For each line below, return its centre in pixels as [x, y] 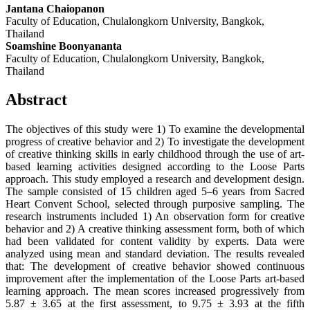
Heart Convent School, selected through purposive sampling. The [155, 204]
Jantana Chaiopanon [55, 8]
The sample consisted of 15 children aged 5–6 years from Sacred [155, 192]
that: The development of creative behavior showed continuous [155, 266]
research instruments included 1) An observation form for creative [155, 217]
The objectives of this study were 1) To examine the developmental [155, 129]
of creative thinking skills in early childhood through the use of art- [155, 154]
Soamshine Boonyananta [64, 46]
